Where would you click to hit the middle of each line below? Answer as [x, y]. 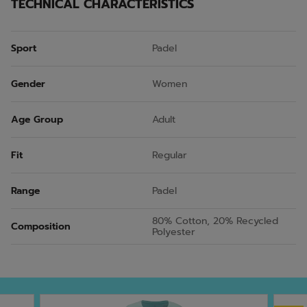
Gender [28, 84]
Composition [41, 226]
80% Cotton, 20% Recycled [215, 221]
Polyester [174, 232]
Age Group [37, 119]
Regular [170, 155]
